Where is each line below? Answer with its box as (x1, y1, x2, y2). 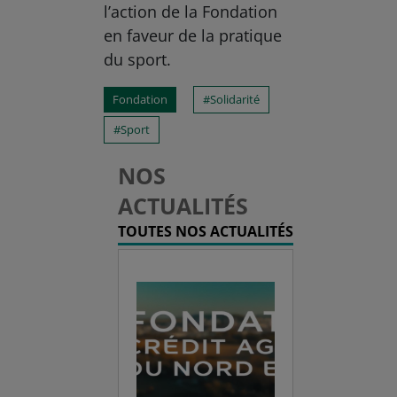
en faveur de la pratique (104, 25, 283, 47)
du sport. (104, 49, 172, 71)
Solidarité (210, 91, 261, 108)
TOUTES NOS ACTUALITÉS (117, 222, 293, 242)
